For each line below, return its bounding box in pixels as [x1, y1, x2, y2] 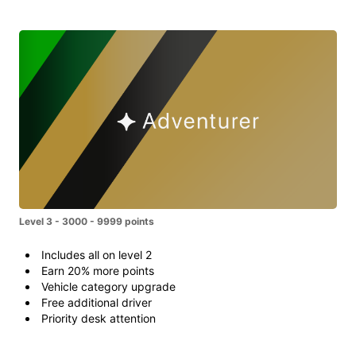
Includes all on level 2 [41, 247, 152, 261]
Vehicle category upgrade [41, 279, 176, 293]
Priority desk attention [41, 311, 156, 325]
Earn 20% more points [41, 263, 154, 277]
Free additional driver [41, 295, 152, 309]
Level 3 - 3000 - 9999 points [19, 215, 154, 227]
